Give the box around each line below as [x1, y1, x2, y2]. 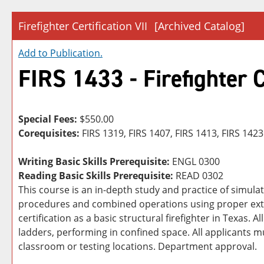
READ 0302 [173, 169, 223, 182]
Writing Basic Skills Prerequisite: [18, 155, 170, 168]
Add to [18, 47, 50, 60]
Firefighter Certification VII [18, 19, 147, 33]
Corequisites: [18, 127, 80, 140]
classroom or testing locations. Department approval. [18, 240, 257, 253]
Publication [50, 47, 100, 60]
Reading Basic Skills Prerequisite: [18, 169, 173, 182]
